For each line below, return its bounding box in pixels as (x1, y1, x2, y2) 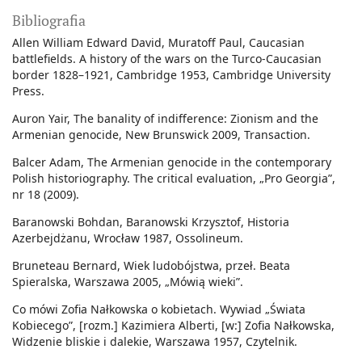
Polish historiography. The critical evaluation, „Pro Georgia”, (12, 170, 335, 187)
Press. (12, 83, 44, 99)
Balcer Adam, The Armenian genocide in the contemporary (12, 154, 331, 170)
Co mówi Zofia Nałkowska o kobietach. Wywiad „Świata (12, 301, 305, 318)
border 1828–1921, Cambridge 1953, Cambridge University (12, 67, 330, 83)
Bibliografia (12, 11, 86, 31)
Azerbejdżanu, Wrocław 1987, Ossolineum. (12, 230, 243, 246)
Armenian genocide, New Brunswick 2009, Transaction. (12, 127, 310, 143)
